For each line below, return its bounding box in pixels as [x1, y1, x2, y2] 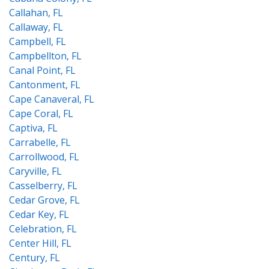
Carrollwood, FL [9, 150, 79, 163]
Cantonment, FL [9, 78, 80, 91]
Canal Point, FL [9, 64, 76, 77]
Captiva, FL [9, 121, 58, 134]
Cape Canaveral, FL [9, 92, 94, 106]
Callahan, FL [9, 6, 63, 19]
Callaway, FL [9, 20, 63, 34]
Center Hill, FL [9, 237, 71, 250]
